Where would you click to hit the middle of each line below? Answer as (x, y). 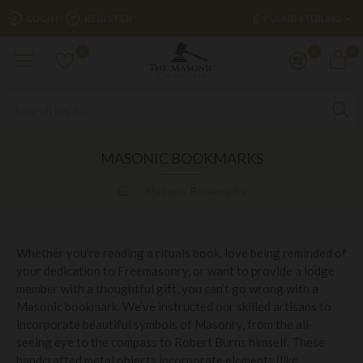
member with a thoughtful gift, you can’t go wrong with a (167, 288)
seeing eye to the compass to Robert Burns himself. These (171, 342)
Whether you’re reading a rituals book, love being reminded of (181, 253)
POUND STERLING (303, 18)
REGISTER (108, 18)
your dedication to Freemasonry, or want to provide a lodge (175, 271)
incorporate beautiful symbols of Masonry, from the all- (165, 324)
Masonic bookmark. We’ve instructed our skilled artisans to (174, 306)
